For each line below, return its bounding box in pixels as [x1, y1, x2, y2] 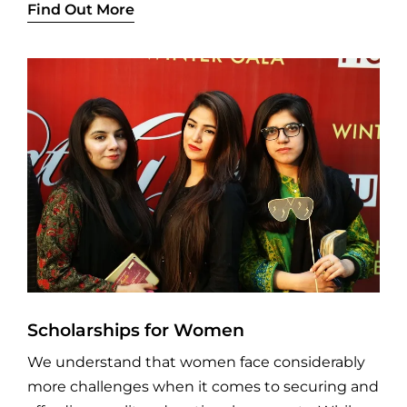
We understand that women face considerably [26, 353, 365, 372]
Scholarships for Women [26, 319, 244, 342]
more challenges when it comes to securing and [26, 378, 379, 396]
